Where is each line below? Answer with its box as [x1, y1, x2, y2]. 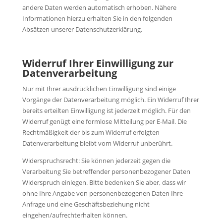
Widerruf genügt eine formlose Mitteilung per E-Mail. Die [22, 116, 187, 126]
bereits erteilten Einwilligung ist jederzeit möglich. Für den [22, 106, 191, 115]
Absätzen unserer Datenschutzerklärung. [22, 24, 142, 34]
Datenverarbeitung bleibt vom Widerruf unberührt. [22, 138, 172, 148]
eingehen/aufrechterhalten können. [22, 210, 127, 220]
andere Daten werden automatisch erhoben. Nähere [22, 2, 176, 12]
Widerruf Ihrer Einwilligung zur [22, 56, 173, 70]
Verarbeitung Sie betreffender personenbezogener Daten [22, 166, 190, 176]
